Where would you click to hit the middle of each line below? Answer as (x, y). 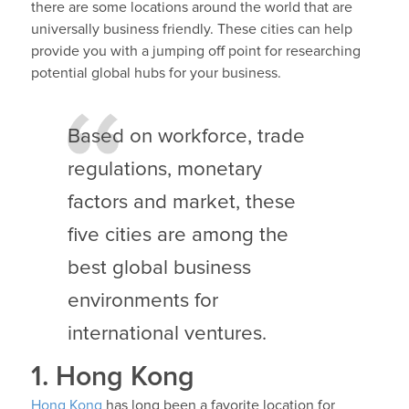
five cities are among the (178, 236)
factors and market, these (181, 203)
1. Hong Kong (112, 378)
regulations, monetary (164, 170)
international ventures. (167, 334)
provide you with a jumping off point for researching (195, 51)
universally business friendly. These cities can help (191, 29)
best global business (159, 268)
